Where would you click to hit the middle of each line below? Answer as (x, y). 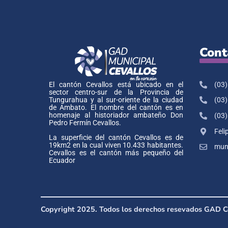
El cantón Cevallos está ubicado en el (116, 84)
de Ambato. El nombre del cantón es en (116, 107)
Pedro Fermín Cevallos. (85, 123)
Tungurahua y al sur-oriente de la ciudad (116, 100)
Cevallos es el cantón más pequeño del (116, 153)
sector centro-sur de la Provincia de (116, 92)
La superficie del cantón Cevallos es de (116, 138)
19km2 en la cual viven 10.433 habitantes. (116, 146)
